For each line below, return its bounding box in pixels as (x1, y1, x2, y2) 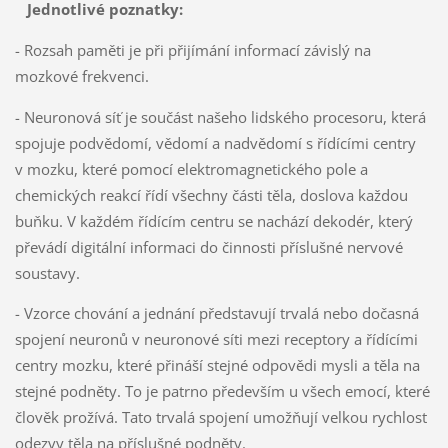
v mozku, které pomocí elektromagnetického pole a (14, 158, 368, 179)
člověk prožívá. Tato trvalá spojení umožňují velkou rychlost (14, 407, 427, 428)
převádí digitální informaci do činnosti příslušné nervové (14, 236, 403, 257)
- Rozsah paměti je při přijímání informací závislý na (14, 39, 371, 60)
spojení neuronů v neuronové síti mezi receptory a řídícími (14, 329, 418, 350)
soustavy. (14, 262, 80, 283)
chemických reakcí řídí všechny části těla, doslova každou (14, 184, 408, 205)
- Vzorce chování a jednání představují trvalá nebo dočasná (14, 303, 419, 324)
